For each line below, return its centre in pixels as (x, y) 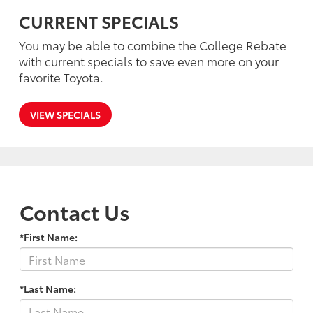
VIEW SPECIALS (65, 115)
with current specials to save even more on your (149, 61)
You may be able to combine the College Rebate (153, 45)
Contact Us (75, 212)
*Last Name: (48, 289)
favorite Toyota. (61, 77)
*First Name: (49, 237)
